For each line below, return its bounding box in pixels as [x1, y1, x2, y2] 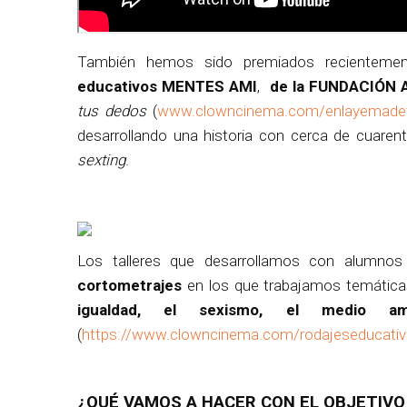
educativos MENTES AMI [77, 77, 258, 95]
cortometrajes [77, 276, 182, 294]
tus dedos [77, 102, 147, 120]
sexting [77, 151, 125, 169]
